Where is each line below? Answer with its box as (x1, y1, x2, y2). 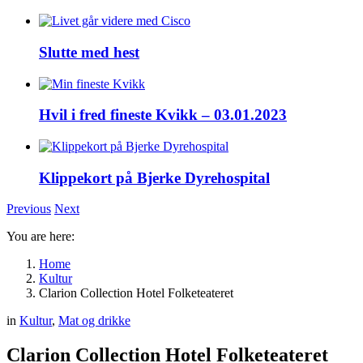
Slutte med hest (39, 43, 139, 61)
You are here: (6, 229, 75, 244)
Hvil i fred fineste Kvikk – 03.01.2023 (39, 106, 287, 124)
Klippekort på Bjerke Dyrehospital (39, 169, 270, 186)
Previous (6, 202, 51, 216)
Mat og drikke (58, 314, 130, 328)
